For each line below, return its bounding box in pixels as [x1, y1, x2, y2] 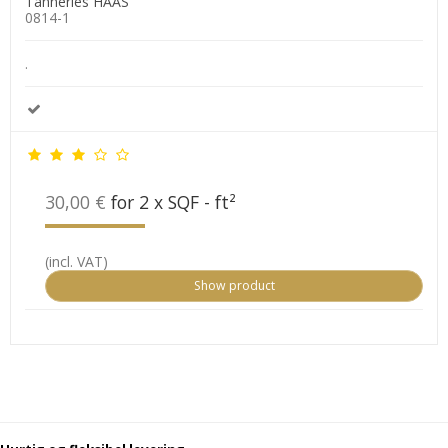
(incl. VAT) [45, 251, 108, 271]
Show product [193, 276, 275, 294]
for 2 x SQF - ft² [106, 189, 236, 214]
